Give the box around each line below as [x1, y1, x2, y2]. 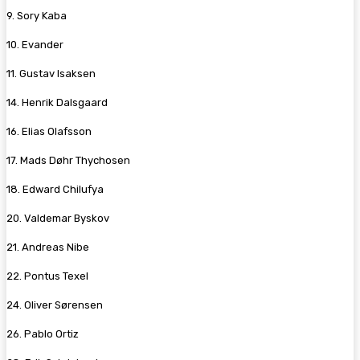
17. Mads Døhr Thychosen [6, 153, 130, 166]
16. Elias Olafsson [6, 125, 92, 137]
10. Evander [6, 38, 63, 51]
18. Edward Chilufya [6, 182, 104, 195]
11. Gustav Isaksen [6, 67, 96, 80]
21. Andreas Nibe [6, 240, 89, 253]
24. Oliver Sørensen [6, 298, 103, 311]
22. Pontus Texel [6, 269, 88, 282]
